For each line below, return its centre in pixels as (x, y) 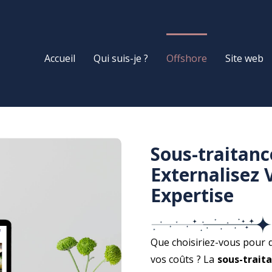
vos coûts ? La (184, 260)
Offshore (187, 58)
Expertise (192, 195)
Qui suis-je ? (121, 58)
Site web (244, 58)
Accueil (60, 58)
